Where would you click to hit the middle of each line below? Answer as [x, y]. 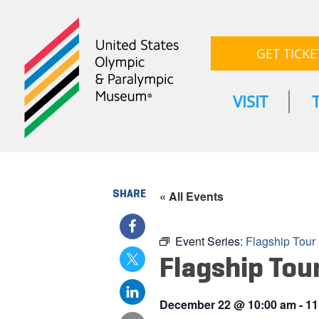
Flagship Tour [280, 241]
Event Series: [210, 241]
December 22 [195, 305]
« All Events [191, 196]
